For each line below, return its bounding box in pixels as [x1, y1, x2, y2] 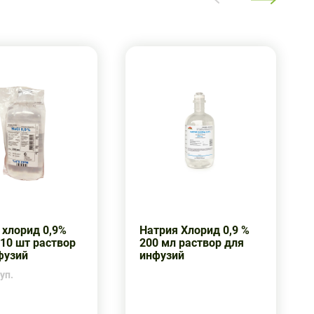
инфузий [139, 249, 184, 262]
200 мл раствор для [139, 236, 244, 250]
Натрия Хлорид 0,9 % [139, 224, 250, 237]
